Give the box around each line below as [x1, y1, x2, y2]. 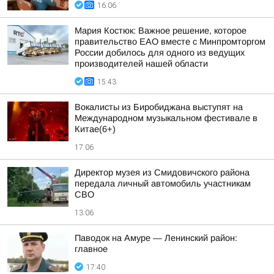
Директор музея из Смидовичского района [75, 168, 250, 177]
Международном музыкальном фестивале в [75, 113, 257, 123]
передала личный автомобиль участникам [75, 179, 251, 188]
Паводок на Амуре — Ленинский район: [75, 233, 237, 243]
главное [75, 244, 108, 254]
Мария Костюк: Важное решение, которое [75, 26, 246, 35]
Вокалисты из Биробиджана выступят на [75, 102, 243, 112]
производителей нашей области [75, 59, 208, 68]
